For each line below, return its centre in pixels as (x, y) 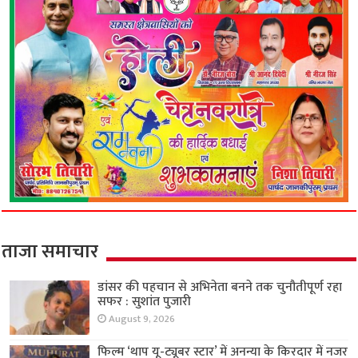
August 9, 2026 (142, 319)
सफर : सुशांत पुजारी (145, 301)
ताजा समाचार (50, 251)
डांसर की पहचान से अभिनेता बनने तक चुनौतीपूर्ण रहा (220, 287)
